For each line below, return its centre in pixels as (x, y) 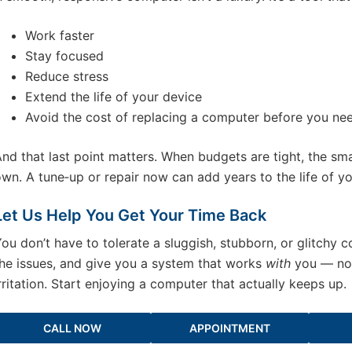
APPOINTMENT (229, 328)
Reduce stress (66, 76)
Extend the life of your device (113, 96)
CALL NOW (72, 328)
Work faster (59, 35)
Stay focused (64, 55)
